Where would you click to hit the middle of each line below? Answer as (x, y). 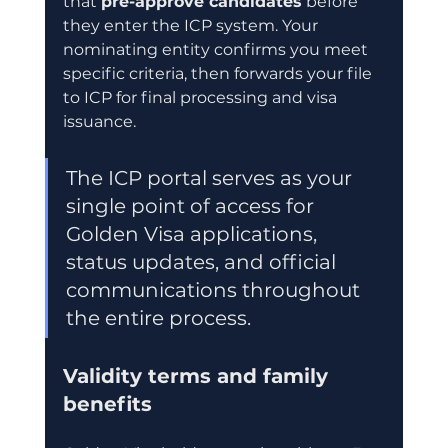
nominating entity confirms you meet (217, 49)
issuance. (99, 121)
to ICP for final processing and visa (201, 97)
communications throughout (215, 289)
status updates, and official (203, 261)
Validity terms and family (198, 375)
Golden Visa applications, (193, 233)
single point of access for (192, 205)
